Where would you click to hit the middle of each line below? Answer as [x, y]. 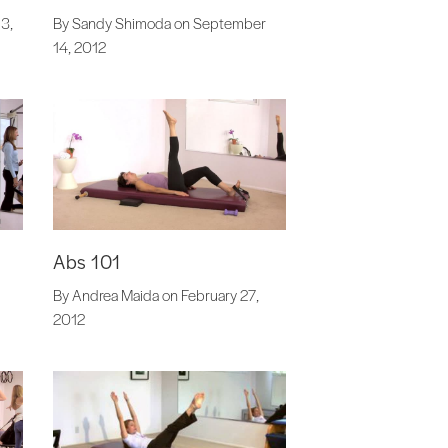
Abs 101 [87, 262]
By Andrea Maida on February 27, [156, 295]
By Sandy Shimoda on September [160, 23]
